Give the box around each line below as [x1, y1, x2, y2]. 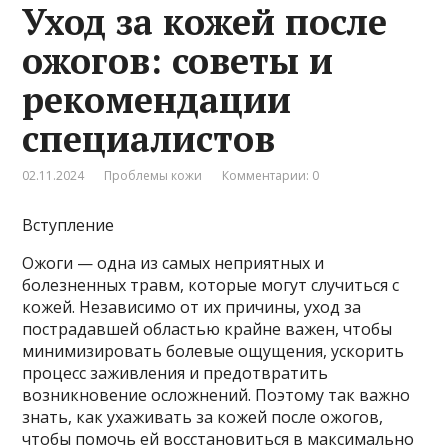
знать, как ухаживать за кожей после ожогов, [22, 405, 384, 428]
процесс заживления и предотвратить [22, 361, 329, 384]
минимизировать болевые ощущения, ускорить [22, 339, 405, 362]
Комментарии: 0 [222, 166, 320, 184]
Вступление [22, 213, 115, 236]
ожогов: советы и [22, 36, 334, 84]
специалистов [22, 114, 276, 162]
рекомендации [22, 75, 292, 123]
